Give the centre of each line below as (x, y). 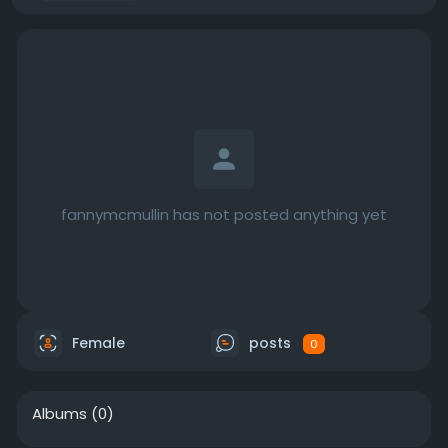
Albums (59, 413)
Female (96, 342)
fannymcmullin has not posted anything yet (223, 214)
